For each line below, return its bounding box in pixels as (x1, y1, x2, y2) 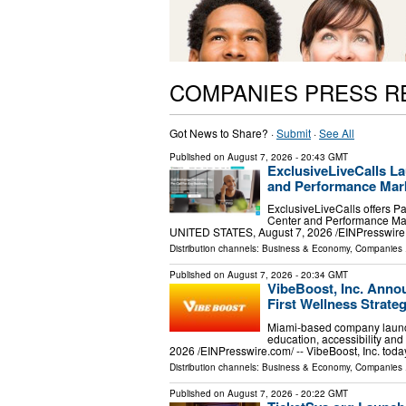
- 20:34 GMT (293, 268, 348, 282)
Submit (276, 124, 311, 140)
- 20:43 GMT (293, 150, 348, 163)
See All (319, 124, 354, 140)
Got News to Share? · (169, 124, 276, 140)
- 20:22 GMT (293, 386, 348, 400)
